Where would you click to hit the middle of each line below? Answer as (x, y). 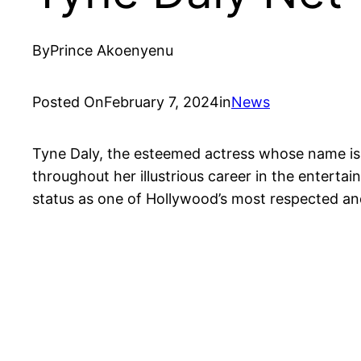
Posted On (68, 102)
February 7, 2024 (162, 102)
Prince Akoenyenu (112, 50)
